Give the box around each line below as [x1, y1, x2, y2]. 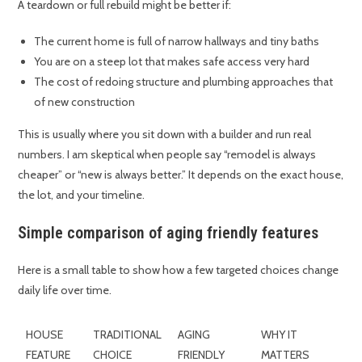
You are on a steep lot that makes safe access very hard [34, 54, 310, 69]
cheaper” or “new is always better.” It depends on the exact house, [18, 167, 344, 183]
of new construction [34, 95, 136, 110]
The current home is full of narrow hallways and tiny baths [34, 34, 320, 49]
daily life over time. [18, 283, 112, 298]
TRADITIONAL [93, 327, 162, 343]
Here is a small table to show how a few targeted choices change [18, 263, 339, 278]
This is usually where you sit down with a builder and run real [18, 127, 312, 142]
